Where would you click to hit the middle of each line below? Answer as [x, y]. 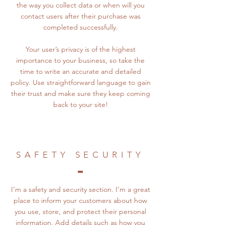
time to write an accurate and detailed [80, 71]
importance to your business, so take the [80, 60]
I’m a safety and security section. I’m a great [80, 189]
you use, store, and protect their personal [80, 211]
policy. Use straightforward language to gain [80, 82]
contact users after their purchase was [80, 16]
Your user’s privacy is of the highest [80, 49]
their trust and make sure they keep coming [80, 93]
